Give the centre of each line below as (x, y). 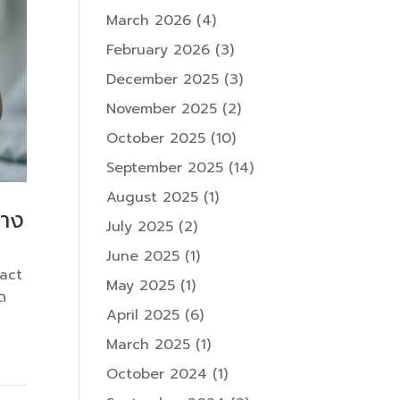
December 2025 (163, 80)
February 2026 (158, 50)
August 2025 (153, 198)
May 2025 (141, 286)
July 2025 (140, 227)
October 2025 (156, 139)
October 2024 (157, 375)
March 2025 (149, 345)
